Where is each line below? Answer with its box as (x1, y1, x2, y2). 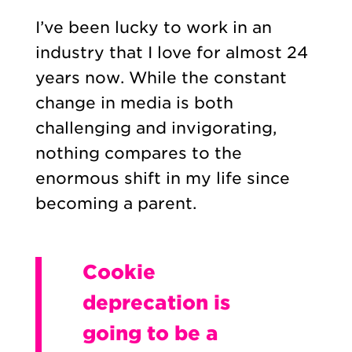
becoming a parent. (35, 194, 201, 214)
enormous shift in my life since (35, 169, 290, 189)
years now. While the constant (35, 68, 287, 88)
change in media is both (35, 93, 233, 113)
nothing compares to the (35, 144, 242, 163)
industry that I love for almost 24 (35, 43, 308, 63)
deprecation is (82, 291, 230, 315)
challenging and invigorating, (35, 119, 277, 138)
